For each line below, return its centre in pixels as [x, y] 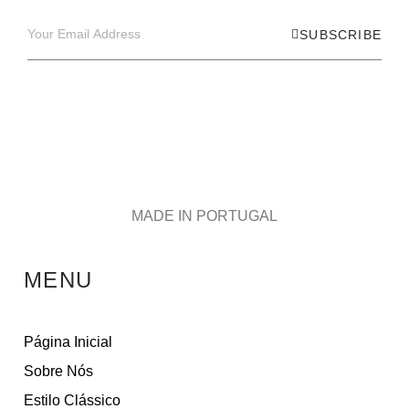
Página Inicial [68, 342]
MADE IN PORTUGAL [204, 215]
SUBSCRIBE [341, 34]
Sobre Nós [58, 372]
